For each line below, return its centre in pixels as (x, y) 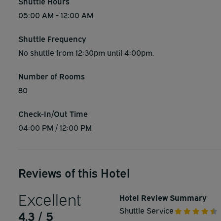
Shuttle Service (147, 210)
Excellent (50, 199)
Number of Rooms (52, 76)
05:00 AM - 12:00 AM (56, 15)
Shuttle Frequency (52, 38)
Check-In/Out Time (53, 113)
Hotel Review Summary (163, 197)
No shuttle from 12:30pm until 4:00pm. (86, 52)
